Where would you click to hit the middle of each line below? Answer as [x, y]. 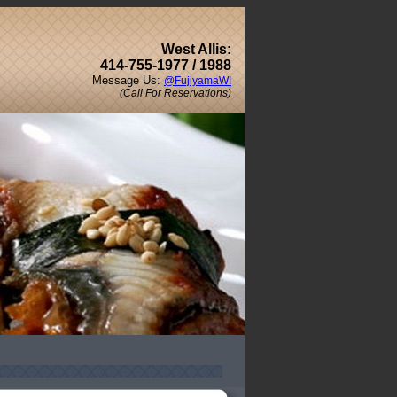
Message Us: [128, 80]
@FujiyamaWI [198, 81]
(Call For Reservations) [175, 93]
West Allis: [196, 49]
